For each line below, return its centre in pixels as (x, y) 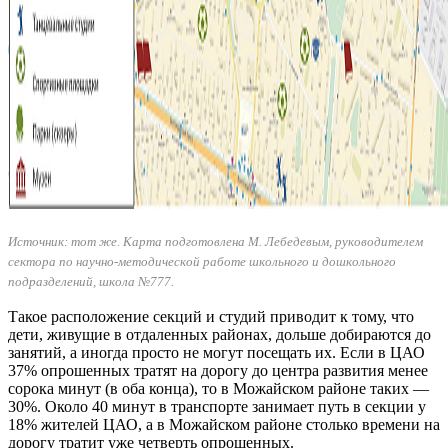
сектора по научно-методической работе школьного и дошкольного (202, 262)
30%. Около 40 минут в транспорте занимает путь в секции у (217, 407)
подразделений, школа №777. (91, 282)
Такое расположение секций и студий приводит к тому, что (211, 317)
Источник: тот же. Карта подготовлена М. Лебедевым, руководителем (215, 242)
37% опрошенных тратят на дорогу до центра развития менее (218, 371)
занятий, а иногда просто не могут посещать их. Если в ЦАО (216, 353)
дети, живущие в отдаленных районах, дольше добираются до (219, 335)
